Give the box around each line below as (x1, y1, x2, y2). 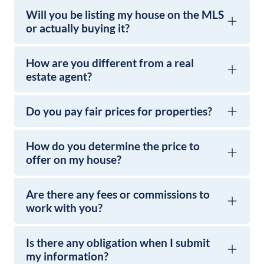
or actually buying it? (26, 21, 130, 35)
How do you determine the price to (26, 139, 200, 153)
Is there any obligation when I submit (26, 236, 210, 249)
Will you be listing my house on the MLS (26, 8, 224, 21)
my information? (26, 249, 108, 263)
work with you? (26, 201, 103, 214)
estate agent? (26, 70, 92, 83)
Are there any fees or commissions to (26, 187, 210, 201)
